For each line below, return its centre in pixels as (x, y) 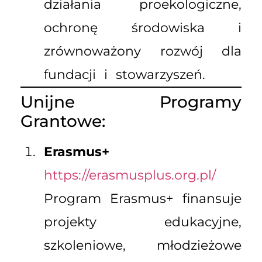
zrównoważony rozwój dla (143, 51)
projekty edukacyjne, (143, 222)
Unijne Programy (131, 102)
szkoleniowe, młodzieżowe (143, 246)
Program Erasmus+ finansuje (143, 199)
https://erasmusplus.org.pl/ (130, 175)
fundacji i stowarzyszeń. (125, 75)
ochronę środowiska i (143, 28)
